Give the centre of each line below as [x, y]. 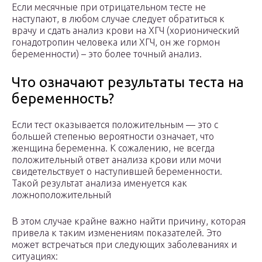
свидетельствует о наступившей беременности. [117, 172]
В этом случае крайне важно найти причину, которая [129, 221]
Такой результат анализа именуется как [99, 183]
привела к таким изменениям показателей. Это [117, 233]
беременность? [63, 99]
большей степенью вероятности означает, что [113, 137]
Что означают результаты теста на [128, 82]
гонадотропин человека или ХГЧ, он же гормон [116, 42]
